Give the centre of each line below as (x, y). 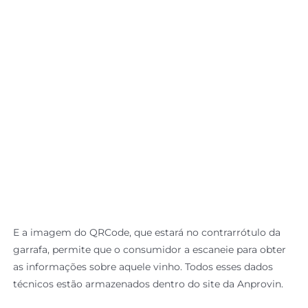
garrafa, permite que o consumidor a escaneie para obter (150, 249)
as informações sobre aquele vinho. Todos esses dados (143, 266)
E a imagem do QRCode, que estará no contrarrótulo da (147, 232)
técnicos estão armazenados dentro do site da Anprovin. (148, 284)
